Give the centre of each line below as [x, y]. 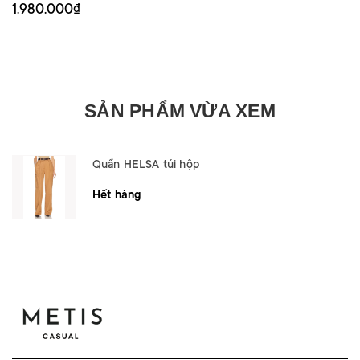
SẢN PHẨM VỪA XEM [180, 110]
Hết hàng [117, 194]
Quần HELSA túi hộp [146, 164]
